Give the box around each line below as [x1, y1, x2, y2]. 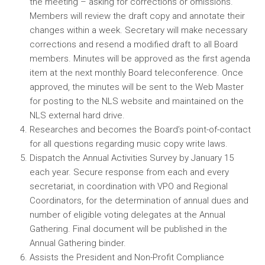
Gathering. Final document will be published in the [30, 224, 227, 234]
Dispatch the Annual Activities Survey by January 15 [30, 153, 234, 163]
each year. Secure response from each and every [30, 167, 229, 177]
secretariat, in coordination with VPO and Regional [30, 181, 228, 192]
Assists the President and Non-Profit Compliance [30, 252, 224, 263]
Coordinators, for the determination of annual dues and [30, 195, 248, 206]
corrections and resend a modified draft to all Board [30, 39, 238, 50]
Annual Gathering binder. [30, 238, 126, 248]
